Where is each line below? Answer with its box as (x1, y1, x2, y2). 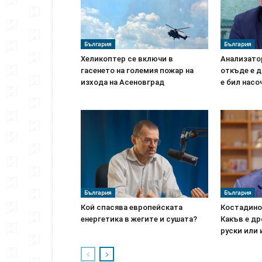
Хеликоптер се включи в (81, 54, 173, 63)
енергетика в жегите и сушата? (81, 215, 197, 223)
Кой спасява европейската (81, 203, 182, 212)
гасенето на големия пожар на (81, 66, 194, 75)
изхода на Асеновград (81, 78, 164, 87)
